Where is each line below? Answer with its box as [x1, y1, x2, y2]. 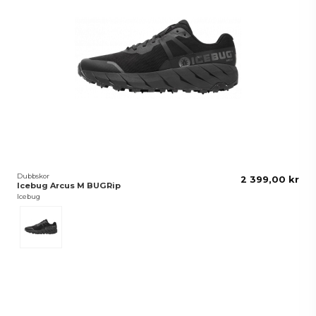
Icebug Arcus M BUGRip [17, 181, 121, 191]
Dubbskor [17, 171, 50, 180]
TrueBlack [39, 208, 81, 219]
